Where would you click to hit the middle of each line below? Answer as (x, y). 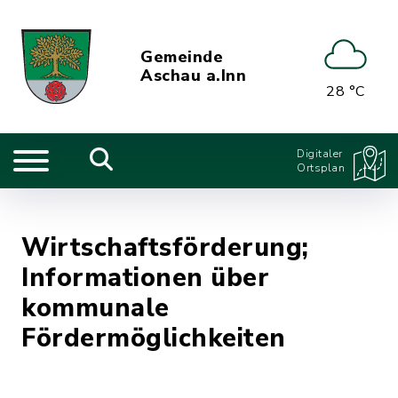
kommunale (96, 308)
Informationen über (145, 278)
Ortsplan (321, 168)
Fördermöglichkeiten (154, 338)
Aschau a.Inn (194, 76)
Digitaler (320, 154)
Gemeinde (182, 57)
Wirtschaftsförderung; (165, 247)
